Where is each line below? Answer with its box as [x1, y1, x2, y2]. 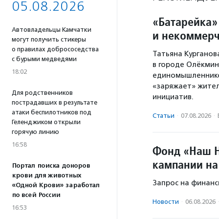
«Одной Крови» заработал [12, 181, 100, 189]
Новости [153, 198, 179, 206]
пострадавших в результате [12, 99, 97, 106]
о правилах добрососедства [12, 45, 99, 53]
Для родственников [12, 89, 73, 96]
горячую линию [12, 128, 59, 135]
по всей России [12, 191, 60, 199]
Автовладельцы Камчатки [12, 26, 91, 33]
